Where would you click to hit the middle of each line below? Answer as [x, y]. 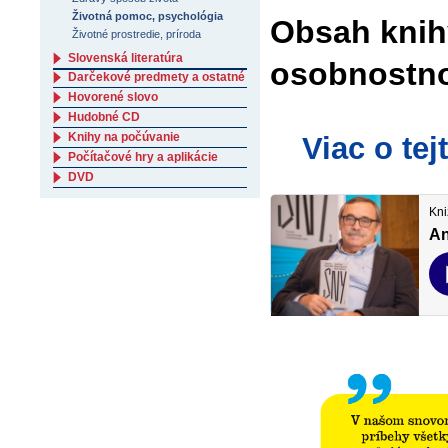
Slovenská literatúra [125, 58]
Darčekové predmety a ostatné [156, 77]
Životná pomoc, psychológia [148, 16]
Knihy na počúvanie [124, 137]
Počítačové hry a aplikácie [143, 157]
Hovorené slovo [113, 97]
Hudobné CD [104, 117]
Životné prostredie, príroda [137, 34]
